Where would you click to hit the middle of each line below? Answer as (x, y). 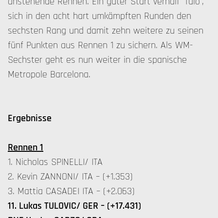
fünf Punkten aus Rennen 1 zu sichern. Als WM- (100, 45)
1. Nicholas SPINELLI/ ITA (55, 162)
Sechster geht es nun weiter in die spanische (97, 60)
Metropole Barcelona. (49, 74)
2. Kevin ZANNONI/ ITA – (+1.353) (70, 177)
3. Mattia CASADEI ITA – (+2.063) (71, 191)
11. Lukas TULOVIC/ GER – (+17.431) (74, 206)
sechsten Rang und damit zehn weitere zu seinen (106, 31)
